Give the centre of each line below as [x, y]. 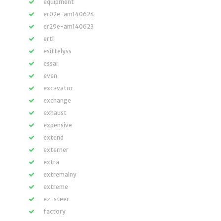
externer [56, 150]
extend [54, 137]
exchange [57, 100]
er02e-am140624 [69, 14]
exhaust [55, 113]
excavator [58, 88]
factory [55, 211]
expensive [58, 125]
